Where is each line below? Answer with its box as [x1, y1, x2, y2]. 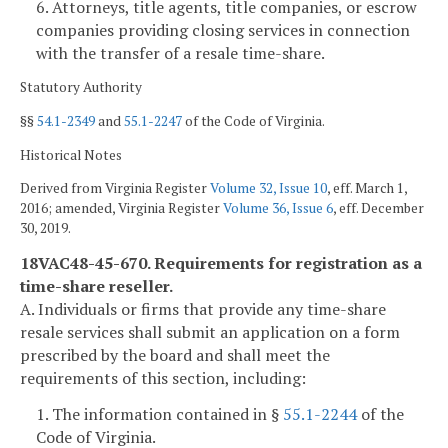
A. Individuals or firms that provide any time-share [20, 297, 386, 320]
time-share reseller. [20, 274, 173, 297]
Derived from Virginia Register [20, 179, 210, 198]
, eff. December [333, 199, 424, 218]
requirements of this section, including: [20, 366, 306, 389]
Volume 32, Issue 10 [210, 179, 327, 198]
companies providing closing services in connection [36, 18, 410, 41]
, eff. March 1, [327, 179, 407, 198]
